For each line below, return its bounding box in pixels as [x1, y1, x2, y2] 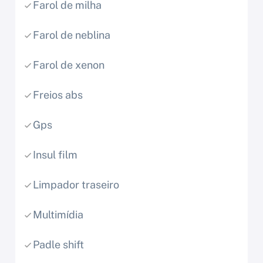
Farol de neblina [33, 29, 110, 42]
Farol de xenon [33, 59, 104, 72]
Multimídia [33, 208, 83, 221]
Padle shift [33, 238, 84, 251]
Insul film [33, 149, 77, 161]
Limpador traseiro [33, 178, 119, 191]
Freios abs [33, 89, 83, 102]
